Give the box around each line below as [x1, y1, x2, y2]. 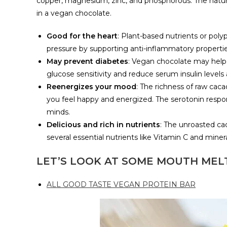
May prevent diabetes [47, 57, 128, 66]
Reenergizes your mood [47, 82, 136, 92]
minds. [47, 107, 70, 117]
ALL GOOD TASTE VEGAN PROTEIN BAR [47, 180, 196, 190]
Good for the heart [47, 31, 118, 41]
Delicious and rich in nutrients [47, 120, 160, 130]
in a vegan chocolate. [36, 9, 111, 18]
